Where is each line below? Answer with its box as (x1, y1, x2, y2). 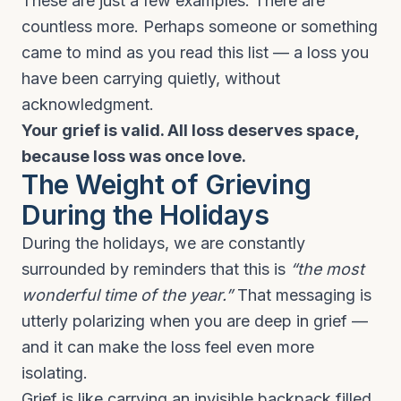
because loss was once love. (21, 147, 246, 166)
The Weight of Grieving (21, 168, 311, 200)
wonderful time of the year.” (21, 286, 233, 304)
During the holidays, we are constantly (21, 234, 305, 252)
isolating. (21, 363, 88, 382)
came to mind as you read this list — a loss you (21, 43, 369, 62)
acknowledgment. (21, 95, 154, 114)
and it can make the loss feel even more (21, 337, 314, 356)
